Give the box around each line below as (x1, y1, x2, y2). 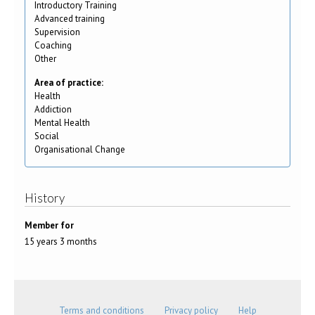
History (25, 191, 65, 206)
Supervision (34, 25, 80, 38)
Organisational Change (34, 143, 125, 155)
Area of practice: (34, 76, 105, 89)
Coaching (34, 39, 72, 51)
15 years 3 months (25, 235, 97, 247)
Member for (25, 219, 74, 232)
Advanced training (34, 12, 105, 25)
